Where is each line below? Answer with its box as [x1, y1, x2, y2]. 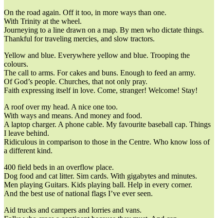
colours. [4, 59, 28, 68]
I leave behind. [4, 128, 49, 137]
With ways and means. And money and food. [4, 111, 142, 120]
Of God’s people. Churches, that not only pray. [4, 77, 147, 86]
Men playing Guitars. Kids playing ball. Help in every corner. [4, 180, 192, 189]
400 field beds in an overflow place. [4, 163, 114, 171]
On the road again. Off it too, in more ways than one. [4, 8, 166, 17]
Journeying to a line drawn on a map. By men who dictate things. [4, 25, 204, 34]
